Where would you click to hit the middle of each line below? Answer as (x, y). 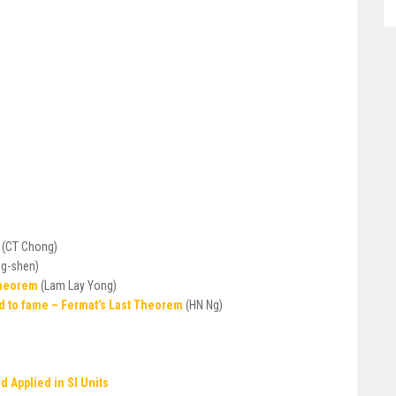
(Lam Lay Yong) (79, 286)
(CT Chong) (30, 247)
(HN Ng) (204, 305)
